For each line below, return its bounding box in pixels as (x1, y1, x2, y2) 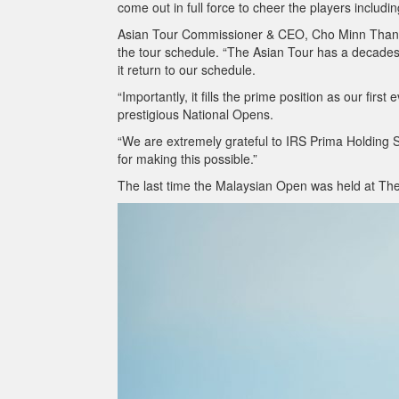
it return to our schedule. (118, 61, 256, 78)
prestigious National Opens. (118, 105, 273, 123)
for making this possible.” (118, 150, 257, 167)
